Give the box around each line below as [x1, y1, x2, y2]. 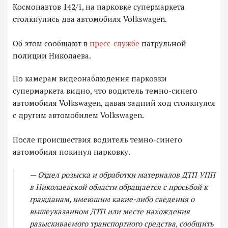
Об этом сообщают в [13, 38, 90, 49]
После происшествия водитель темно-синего [13, 134, 182, 145]
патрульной [139, 38, 186, 49]
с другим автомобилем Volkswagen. [13, 110, 144, 121]
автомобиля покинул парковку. [13, 147, 132, 157]
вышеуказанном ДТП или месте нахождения [30, 206, 190, 217]
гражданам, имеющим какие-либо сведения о [30, 194, 194, 205]
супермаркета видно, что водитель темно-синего [13, 85, 197, 96]
